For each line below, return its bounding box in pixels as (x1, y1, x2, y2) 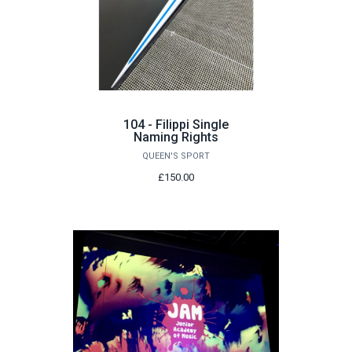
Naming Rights (134, 130, 218, 145)
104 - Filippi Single (123, 117, 229, 133)
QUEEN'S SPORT (142, 151, 210, 162)
